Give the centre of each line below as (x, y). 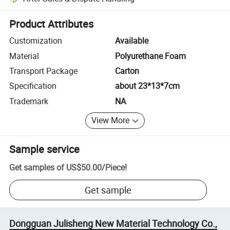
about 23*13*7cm (147, 86)
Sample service (45, 149)
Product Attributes (52, 24)
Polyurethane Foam (150, 56)
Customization (36, 41)
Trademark (29, 101)
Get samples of (37, 168)
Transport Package (44, 71)
